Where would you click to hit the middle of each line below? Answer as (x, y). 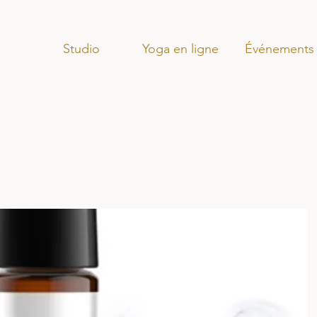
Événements (279, 49)
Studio (81, 49)
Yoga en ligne (180, 49)
